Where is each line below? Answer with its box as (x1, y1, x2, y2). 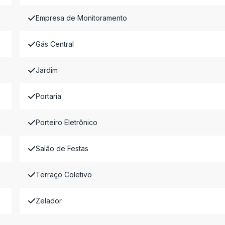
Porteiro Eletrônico (35, 118, 97, 127)
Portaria (35, 92, 61, 100)
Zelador (35, 196, 62, 205)
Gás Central (35, 40, 74, 48)
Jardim (35, 66, 58, 74)
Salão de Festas (35, 144, 88, 153)
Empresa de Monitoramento (35, 14, 127, 22)
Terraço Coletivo (35, 170, 92, 179)
